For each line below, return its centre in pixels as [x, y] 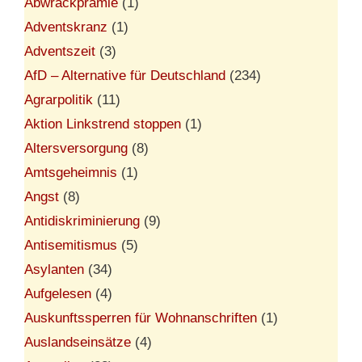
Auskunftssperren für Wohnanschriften [141, 318]
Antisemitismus [71, 245]
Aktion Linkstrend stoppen [103, 124]
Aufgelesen [58, 293]
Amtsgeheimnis [71, 172]
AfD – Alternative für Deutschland [125, 75]
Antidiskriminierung [82, 221]
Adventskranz [66, 27]
